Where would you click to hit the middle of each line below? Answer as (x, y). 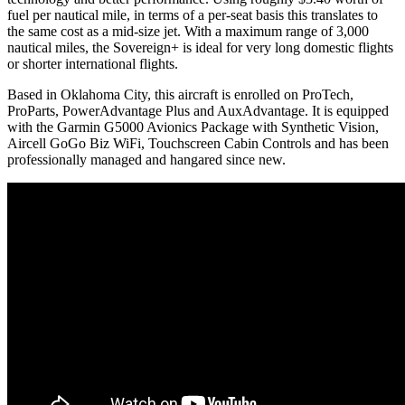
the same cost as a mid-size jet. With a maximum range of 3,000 (188, 31)
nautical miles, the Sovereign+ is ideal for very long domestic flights (200, 47)
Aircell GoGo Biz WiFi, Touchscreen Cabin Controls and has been (198, 143)
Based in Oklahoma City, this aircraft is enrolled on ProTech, (180, 94)
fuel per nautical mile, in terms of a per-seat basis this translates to (193, 14)
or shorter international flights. (93, 63)
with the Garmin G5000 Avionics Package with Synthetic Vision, (193, 127)
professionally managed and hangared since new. (146, 159)
